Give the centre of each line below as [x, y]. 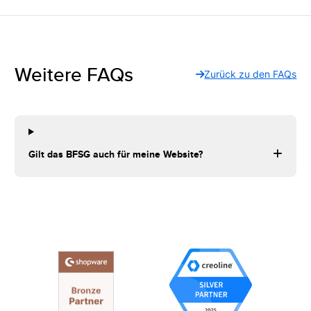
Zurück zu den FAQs [251, 74]
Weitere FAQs [74, 74]
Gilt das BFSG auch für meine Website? [116, 154]
